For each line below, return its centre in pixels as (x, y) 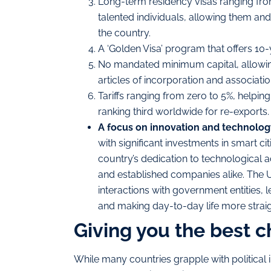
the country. (124, 33)
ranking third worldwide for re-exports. (184, 112)
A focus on (123, 128)
